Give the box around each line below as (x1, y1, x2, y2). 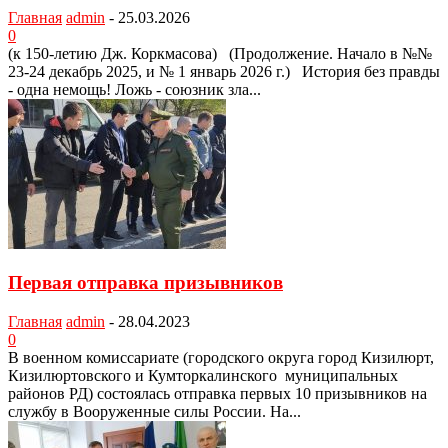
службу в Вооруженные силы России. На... (8, 402, 301, 420)
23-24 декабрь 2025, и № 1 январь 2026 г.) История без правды (8, 63, 440, 81)
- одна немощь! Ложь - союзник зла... (8, 81, 261, 99)
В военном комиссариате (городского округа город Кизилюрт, (8, 348, 434, 366)
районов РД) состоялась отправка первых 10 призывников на (8, 384, 427, 402)
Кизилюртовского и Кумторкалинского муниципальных (8, 366, 398, 384)
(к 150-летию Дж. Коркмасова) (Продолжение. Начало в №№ (8, 45, 432, 63)
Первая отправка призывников (8, 271, 283, 293)
